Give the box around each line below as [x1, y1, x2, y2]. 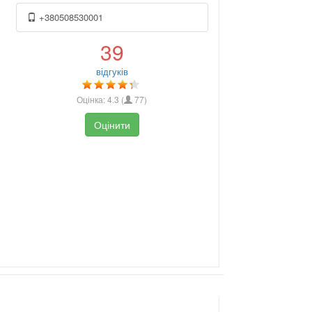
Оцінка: [77, 93, 108, 105]
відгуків [95, 64, 128, 78]
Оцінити [93, 117, 130, 132]
